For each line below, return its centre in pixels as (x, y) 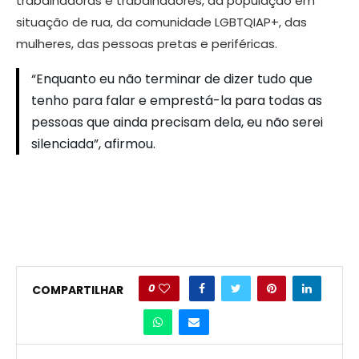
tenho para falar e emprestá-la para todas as (177, 101)
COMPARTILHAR (77, 290)
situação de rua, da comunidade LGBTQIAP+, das (161, 22)
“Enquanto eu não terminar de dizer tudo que (172, 79)
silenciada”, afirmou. (93, 144)
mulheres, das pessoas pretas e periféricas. (147, 44)
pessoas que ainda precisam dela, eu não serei (177, 123)
